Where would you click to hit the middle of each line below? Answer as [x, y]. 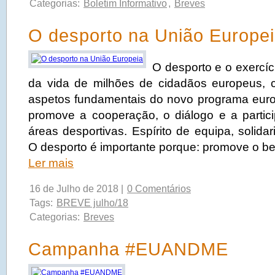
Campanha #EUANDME [128, 249]
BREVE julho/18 [92, 203]
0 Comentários [159, 189]
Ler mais [51, 163]
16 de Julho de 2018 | [78, 189]
